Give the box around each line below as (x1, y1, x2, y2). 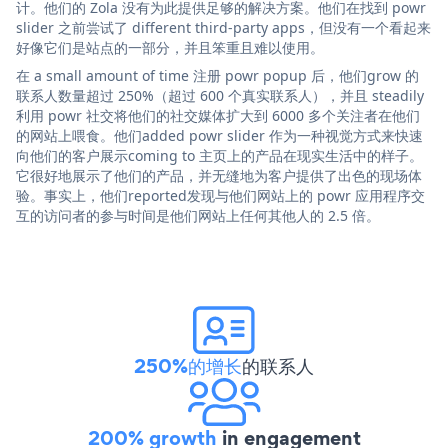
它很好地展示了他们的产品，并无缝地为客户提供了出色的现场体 (16, 165, 422, 185)
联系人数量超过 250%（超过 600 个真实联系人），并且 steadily (16, 85, 424, 105)
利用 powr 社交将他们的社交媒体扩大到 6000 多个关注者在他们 (16, 105, 420, 125)
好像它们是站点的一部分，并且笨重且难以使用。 (16, 37, 324, 57)
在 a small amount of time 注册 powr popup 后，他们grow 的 (16, 65, 419, 85)
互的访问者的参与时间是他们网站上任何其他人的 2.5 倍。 (16, 205, 380, 225)
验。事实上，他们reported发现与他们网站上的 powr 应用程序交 (16, 185, 425, 205)
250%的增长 (134, 351, 242, 380)
